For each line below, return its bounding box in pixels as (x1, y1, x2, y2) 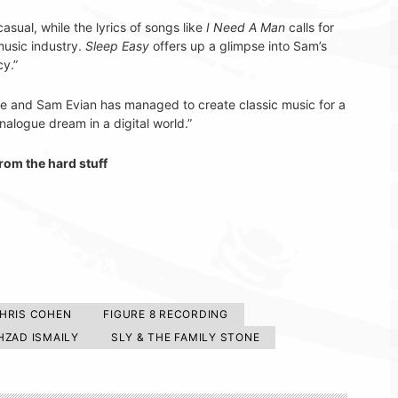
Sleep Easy (85, 37, 149, 53)
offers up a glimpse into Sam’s (149, 37, 327, 53)
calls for (285, 19, 334, 35)
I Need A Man (206, 19, 285, 35)
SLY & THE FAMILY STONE (110, 330, 260, 344)
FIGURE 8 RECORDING (103, 306, 228, 321)
